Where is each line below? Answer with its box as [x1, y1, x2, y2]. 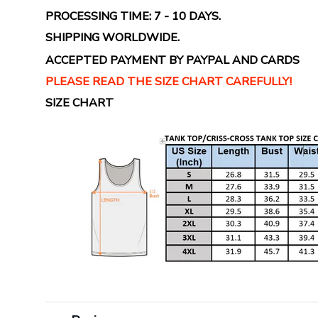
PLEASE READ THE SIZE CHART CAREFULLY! [45, 74, 292, 90]
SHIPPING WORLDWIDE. [45, 30, 180, 46]
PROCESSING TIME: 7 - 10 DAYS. [45, 8, 221, 24]
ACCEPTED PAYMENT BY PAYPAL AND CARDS [45, 52, 300, 68]
